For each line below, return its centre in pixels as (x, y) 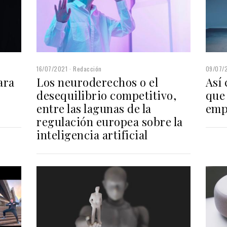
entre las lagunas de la (94, 108)
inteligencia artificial (92, 135)
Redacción (87, 68)
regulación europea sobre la (110, 121)
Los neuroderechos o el (98, 82)
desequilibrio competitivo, (107, 95)
